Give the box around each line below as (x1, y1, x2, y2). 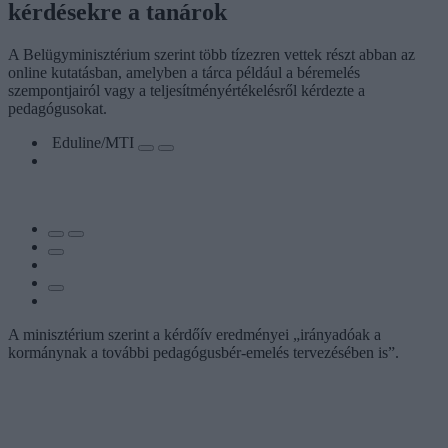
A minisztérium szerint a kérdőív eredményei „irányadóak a (8, 325, 381, 343)
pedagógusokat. (8, 99, 107, 117)
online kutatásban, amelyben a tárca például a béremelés (8, 63, 360, 81)
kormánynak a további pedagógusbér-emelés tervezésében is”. (8, 343, 399, 361)
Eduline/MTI (52, 133, 138, 151)
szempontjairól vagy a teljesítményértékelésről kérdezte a (8, 81, 365, 99)
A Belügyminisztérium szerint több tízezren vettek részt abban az (8, 45, 415, 63)
